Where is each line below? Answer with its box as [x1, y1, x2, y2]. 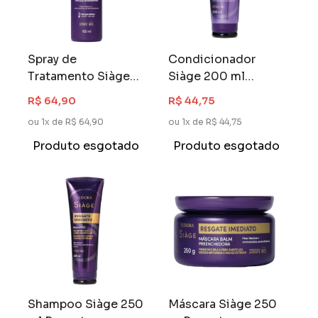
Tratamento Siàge [28, 68, 131, 84]
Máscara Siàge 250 [168, 297, 278, 312]
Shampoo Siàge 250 [28, 297, 144, 312]
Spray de [28, 51, 77, 67]
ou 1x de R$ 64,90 [28, 116, 104, 127]
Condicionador [168, 51, 256, 67]
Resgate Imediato [168, 85, 271, 101]
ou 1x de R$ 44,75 [168, 116, 243, 127]
